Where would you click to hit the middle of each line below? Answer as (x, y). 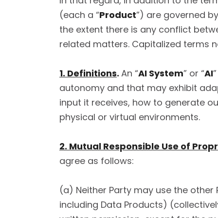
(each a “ (79, 15)
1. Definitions (88, 73)
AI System (161, 73)
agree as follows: (97, 161)
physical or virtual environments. (130, 117)
